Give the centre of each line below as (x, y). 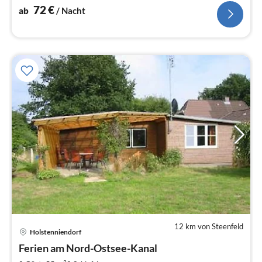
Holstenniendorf (56, 232)
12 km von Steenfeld (209, 226)
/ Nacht (71, 10)
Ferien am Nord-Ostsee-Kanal (88, 248)
